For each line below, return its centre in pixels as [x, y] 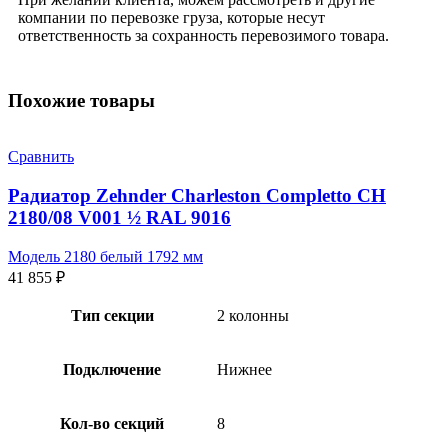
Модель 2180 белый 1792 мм [105, 256]
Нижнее [244, 369]
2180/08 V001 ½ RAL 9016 [119, 218]
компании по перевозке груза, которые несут [171, 17]
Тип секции [112, 315]
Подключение [112, 369]
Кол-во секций [112, 423]
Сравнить [41, 157]
